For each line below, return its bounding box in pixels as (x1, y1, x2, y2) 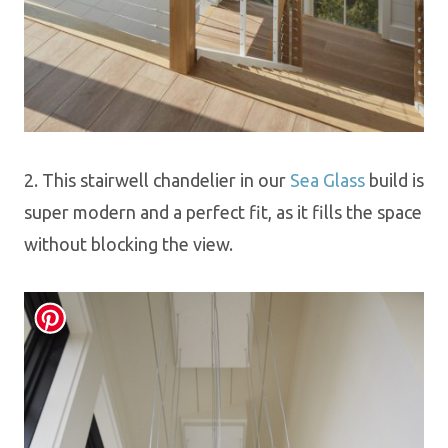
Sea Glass (290, 169, 369, 190)
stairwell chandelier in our (80, 169, 290, 190)
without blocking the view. (24, 233, 233, 254)
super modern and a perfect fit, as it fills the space (24, 201, 422, 222)
